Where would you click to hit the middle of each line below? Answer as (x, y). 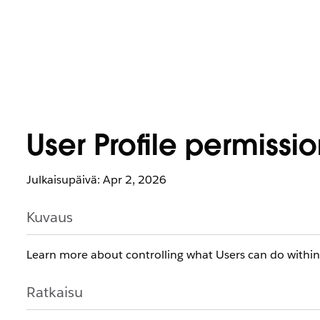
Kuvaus (50, 217)
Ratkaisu (55, 292)
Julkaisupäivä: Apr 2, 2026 (96, 180)
